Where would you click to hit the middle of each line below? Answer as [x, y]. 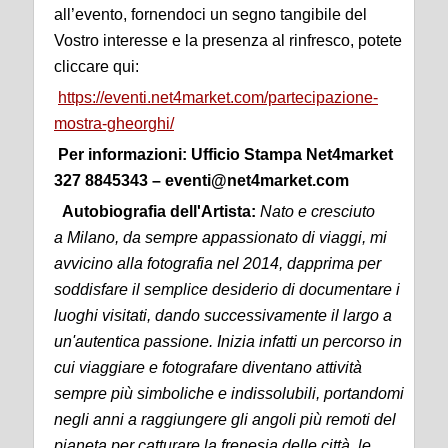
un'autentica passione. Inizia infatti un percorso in [228, 341]
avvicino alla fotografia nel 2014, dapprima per [217, 263]
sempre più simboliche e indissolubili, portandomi [229, 393]
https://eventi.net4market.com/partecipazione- [218, 97]
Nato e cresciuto [317, 211]
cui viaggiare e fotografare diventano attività [208, 367]
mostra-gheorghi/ [114, 123]
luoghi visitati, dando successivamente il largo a [223, 315]
